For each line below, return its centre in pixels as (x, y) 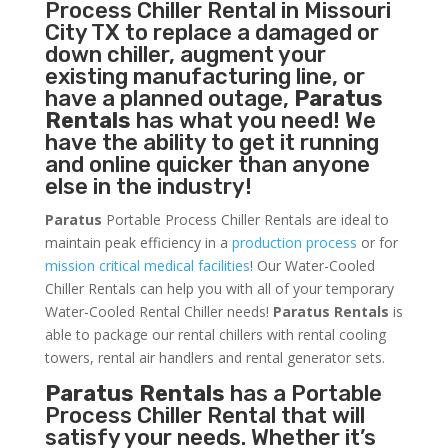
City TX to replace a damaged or (211, 33)
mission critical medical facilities (147, 266)
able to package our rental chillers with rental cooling (215, 335)
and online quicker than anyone (207, 165)
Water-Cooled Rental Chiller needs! (158, 312)
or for (377, 243)
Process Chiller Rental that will (204, 416)
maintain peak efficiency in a (138, 243)
